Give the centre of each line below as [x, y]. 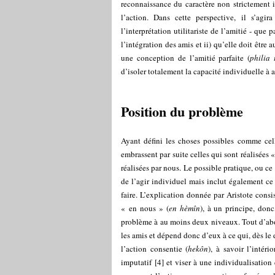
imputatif [136, 262]
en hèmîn [184, 208]
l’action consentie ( [155, 249]
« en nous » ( [145, 208]
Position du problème [182, 111]
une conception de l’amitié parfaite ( [186, 58]
